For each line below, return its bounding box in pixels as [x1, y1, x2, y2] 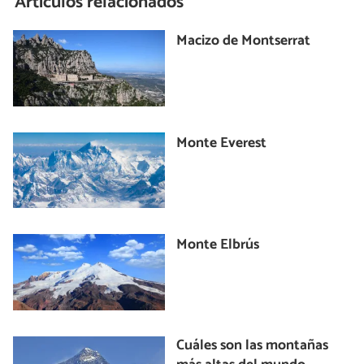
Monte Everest [176, 131, 267, 155]
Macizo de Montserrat [176, 29, 311, 54]
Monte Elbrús [176, 233, 260, 258]
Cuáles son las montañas [176, 333, 329, 357]
